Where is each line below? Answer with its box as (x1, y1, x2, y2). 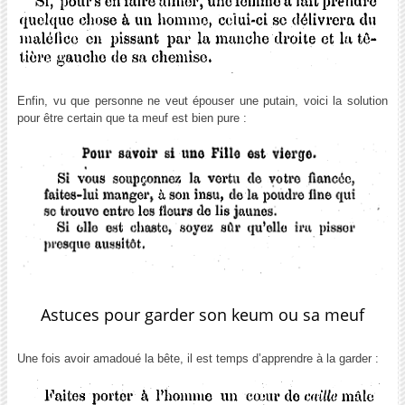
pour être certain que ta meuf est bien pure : (16, 110, 247, 125)
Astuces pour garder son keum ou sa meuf (41, 303, 364, 325)
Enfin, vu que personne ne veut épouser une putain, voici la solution (16, 93, 389, 108)
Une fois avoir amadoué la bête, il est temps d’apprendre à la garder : (16, 351, 379, 365)
